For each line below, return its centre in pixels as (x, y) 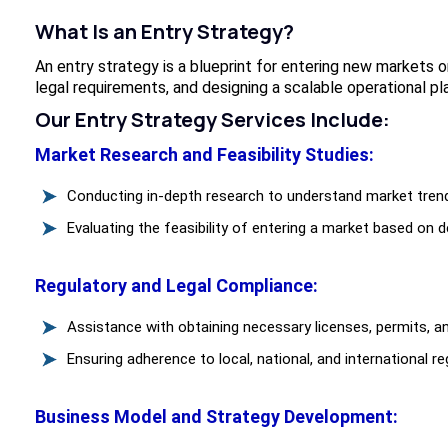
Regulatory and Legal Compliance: (176, 286)
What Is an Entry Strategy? (164, 32)
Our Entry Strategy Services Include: (212, 120)
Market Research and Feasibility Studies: (204, 155)
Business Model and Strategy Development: (216, 417)
